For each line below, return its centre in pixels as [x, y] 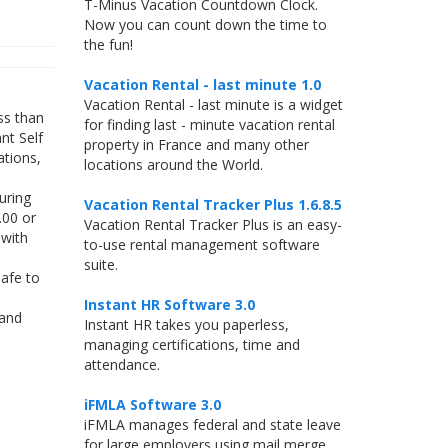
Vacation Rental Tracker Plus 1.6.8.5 [212, 204]
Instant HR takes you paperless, [186, 324]
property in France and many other [196, 144]
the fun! [108, 44]
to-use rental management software [201, 244]
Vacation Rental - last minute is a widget [213, 104]
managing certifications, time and [191, 344]
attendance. [121, 364]
